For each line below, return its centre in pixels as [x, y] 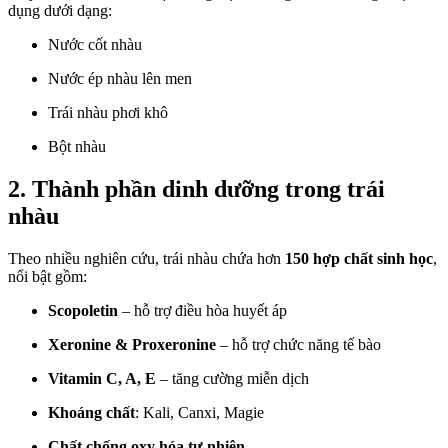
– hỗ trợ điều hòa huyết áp [202, 310]
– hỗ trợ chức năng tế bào [298, 344]
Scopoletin [83, 310]
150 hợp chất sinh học [359, 258]
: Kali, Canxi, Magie [199, 412]
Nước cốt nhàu [95, 44]
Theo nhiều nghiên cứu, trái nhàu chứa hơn [146, 258]
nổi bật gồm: [47, 276]
